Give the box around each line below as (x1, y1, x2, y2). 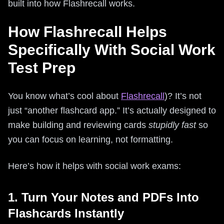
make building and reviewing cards (8, 120, 148, 130)
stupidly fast (148, 120, 196, 130)
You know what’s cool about (8, 91, 121, 101)
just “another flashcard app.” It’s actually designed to (8, 105, 216, 115)
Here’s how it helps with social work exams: (8, 161, 181, 171)
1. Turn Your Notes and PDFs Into (8, 190, 199, 204)
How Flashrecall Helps (8, 23, 167, 40)
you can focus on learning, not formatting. (8, 134, 173, 144)
